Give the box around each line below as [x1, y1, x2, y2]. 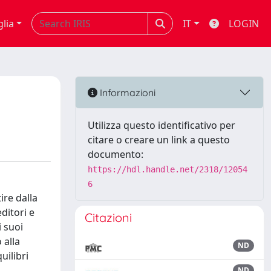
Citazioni [85, 210, 132, 225]
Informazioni [97, 86, 155, 99]
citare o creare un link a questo [88, 133, 230, 146]
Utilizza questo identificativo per [88, 119, 235, 132]
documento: [88, 148, 143, 161]
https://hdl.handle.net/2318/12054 [88, 165, 247, 174]
